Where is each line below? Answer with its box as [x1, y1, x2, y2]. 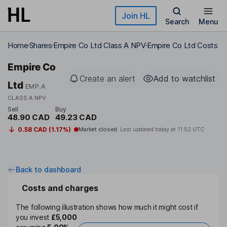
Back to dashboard [16, 165, 81, 174]
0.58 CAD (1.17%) [17, 125, 71, 133]
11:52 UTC [177, 126, 204, 133]
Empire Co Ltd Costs [146, 41, 218, 50]
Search [165, 17, 189, 26]
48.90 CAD [8, 112, 50, 123]
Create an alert [80, 73, 135, 84]
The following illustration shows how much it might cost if [16, 203, 198, 212]
